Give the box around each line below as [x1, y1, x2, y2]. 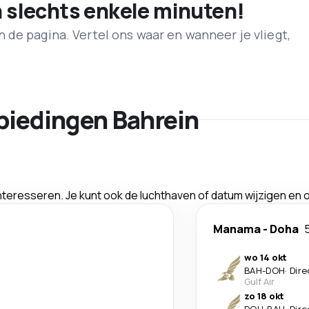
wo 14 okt [244, 251, 287, 264]
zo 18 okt [244, 290, 284, 303]
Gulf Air [244, 275, 275, 288]
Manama [213, 221, 261, 237]
